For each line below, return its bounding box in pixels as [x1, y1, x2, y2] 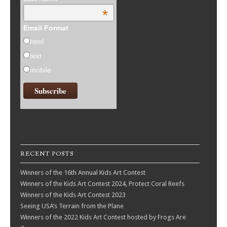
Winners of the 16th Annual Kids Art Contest [20, 168, 145, 176]
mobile [29, 66, 51, 74]
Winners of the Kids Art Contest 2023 [20, 191, 126, 199]
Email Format [23, 24, 68, 32]
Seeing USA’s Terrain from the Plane [20, 202, 124, 210]
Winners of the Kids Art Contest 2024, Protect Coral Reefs [20, 179, 184, 187]
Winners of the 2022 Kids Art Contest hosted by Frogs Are [20, 213, 186, 221]
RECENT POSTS [20, 149, 73, 158]
